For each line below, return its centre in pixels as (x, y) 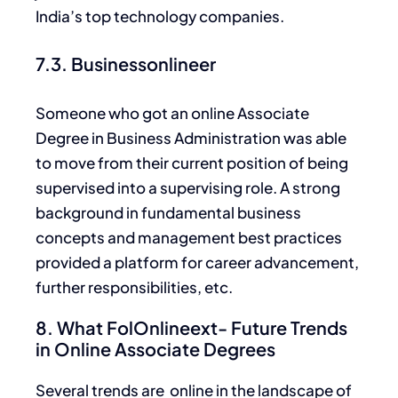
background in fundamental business (168, 212)
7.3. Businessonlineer (126, 64)
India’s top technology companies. (160, 16)
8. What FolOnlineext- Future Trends (191, 327)
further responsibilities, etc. (134, 287)
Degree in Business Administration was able (191, 137)
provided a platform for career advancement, (197, 262)
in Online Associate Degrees (155, 348)
